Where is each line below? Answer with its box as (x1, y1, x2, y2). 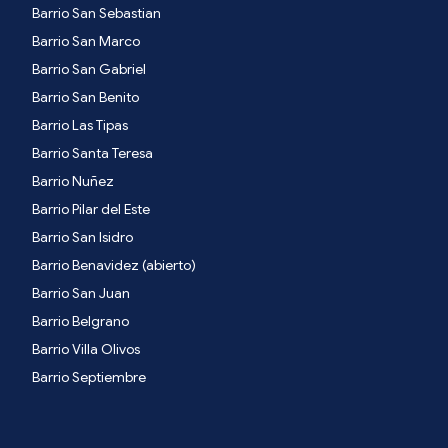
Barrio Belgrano (32, 312, 129, 331)
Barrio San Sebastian (32, 4, 161, 23)
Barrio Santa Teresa (32, 144, 153, 163)
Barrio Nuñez (32, 172, 114, 191)
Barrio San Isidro (32, 228, 133, 247)
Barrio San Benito (32, 88, 139, 107)
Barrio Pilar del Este (32, 200, 150, 219)
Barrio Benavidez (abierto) (32, 256, 196, 275)
